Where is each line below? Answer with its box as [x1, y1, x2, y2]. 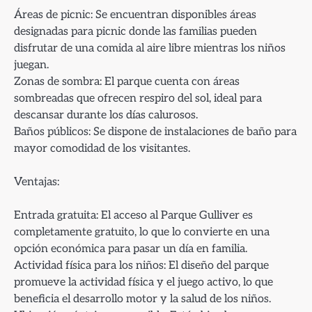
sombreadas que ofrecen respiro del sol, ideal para [14, 91, 262, 105]
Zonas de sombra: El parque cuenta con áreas [14, 74, 240, 88]
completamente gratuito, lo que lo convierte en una [14, 224, 270, 239]
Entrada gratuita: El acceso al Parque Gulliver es [14, 208, 253, 222]
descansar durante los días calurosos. [14, 107, 198, 122]
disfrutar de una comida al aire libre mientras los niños [14, 40, 286, 55]
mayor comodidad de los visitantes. [14, 141, 190, 155]
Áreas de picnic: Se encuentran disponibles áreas [14, 7, 256, 22]
